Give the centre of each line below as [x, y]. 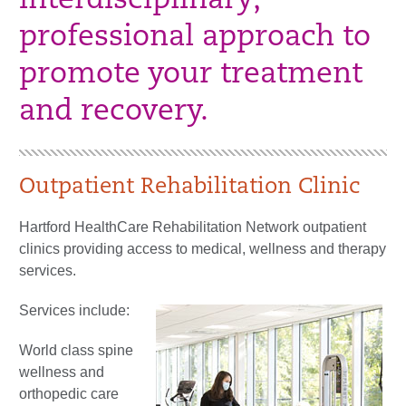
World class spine [76, 350]
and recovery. [114, 112]
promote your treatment [191, 75]
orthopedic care [69, 393]
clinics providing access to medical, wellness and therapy [203, 248]
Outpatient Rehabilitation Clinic [189, 187]
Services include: [74, 310]
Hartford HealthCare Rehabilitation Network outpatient [193, 227]
